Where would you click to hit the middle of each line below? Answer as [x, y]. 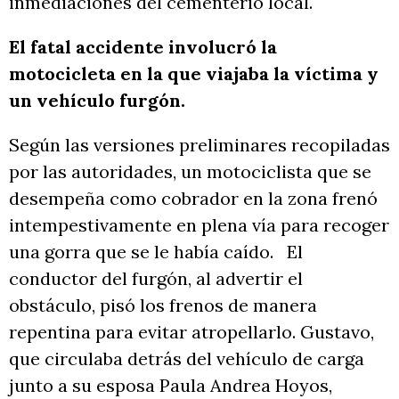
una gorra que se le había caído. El [156, 252]
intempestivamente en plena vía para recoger [199, 225]
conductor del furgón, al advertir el [156, 279]
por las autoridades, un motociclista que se [190, 172]
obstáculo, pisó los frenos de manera [163, 305]
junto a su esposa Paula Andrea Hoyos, [171, 386]
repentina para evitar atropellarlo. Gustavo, [191, 332]
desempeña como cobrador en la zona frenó [193, 199]
